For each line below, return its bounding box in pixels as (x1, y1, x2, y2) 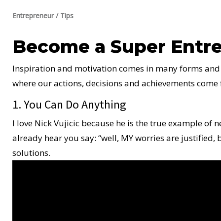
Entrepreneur (12, 10, 54, 20)
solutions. (12, 147, 50, 158)
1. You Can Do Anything (12, 96, 126, 112)
